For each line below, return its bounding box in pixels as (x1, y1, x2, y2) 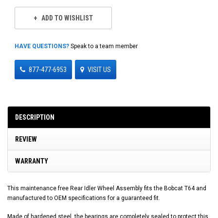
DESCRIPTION (15, 113, 54, 121)
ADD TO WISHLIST (41, 14, 93, 22)
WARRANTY (15, 157, 48, 165)
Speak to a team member (69, 42, 138, 50)
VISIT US (88, 65, 111, 73)
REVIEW (15, 135, 37, 143)
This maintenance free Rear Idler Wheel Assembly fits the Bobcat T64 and (7, 184, 206, 192)
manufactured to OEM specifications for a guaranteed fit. (7, 194, 160, 201)
